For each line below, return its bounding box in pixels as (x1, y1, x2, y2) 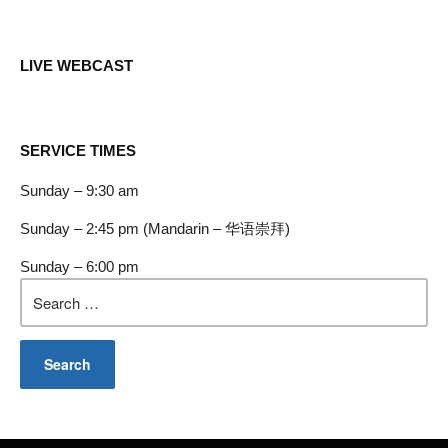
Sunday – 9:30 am (20, 182, 139, 200)
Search (19, 279, 68, 297)
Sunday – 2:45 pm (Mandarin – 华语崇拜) (20, 220, 290, 238)
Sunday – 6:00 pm (20, 258, 139, 276)
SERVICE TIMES (20, 142, 136, 160)
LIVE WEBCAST (20, 57, 133, 75)
